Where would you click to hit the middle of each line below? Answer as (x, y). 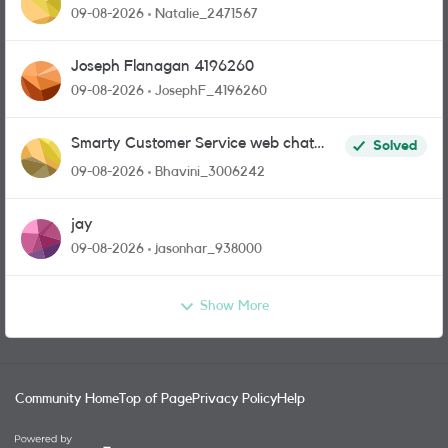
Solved (395, 146)
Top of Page (155, 399)
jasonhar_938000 (208, 249)
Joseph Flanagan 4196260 (162, 66)
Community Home (67, 399)
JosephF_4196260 (211, 91)
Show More (234, 306)
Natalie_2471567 (206, 14)
